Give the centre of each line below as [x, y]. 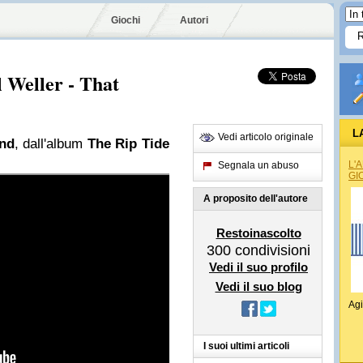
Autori [194, 20]
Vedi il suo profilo [258, 267]
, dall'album [51, 144]
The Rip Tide [128, 144]
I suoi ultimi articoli [246, 346]
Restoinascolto [258, 233]
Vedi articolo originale [266, 137]
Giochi [126, 20]
